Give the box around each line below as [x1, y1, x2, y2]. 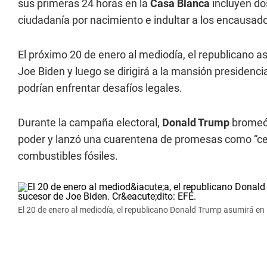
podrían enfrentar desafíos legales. [18, 82, 182, 94]
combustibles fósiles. [18, 150, 118, 162]
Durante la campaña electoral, [18, 116, 162, 129]
